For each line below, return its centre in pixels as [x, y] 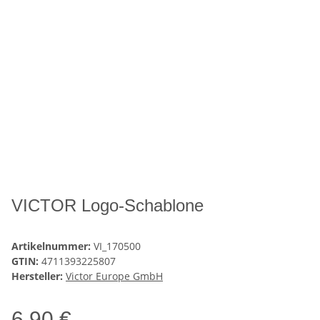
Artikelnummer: [52, 246]
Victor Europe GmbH [114, 276]
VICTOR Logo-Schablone [107, 206]
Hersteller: [37, 276]
